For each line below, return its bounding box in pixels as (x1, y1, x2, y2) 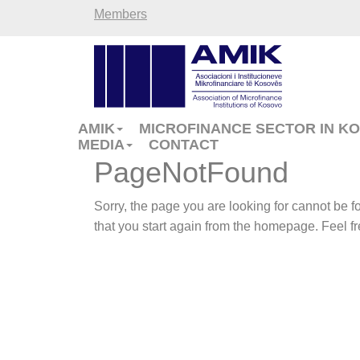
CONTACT (149, 137, 219, 153)
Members (94, 7, 147, 21)
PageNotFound (94, 156, 288, 189)
